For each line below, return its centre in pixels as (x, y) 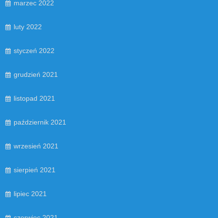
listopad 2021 (34, 98)
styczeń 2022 (34, 50)
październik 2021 (40, 122)
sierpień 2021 (35, 170)
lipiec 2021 (30, 193)
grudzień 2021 (36, 74)
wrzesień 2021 (36, 146)
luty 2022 (28, 27)
